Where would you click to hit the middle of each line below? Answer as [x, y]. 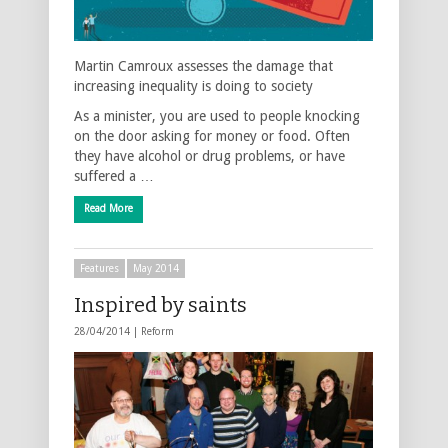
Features [99, 268]
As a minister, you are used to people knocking [217, 115]
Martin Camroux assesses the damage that [203, 65]
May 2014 [156, 268]
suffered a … [114, 175]
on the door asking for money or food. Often [212, 135]
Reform [157, 331]
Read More [108, 208]
